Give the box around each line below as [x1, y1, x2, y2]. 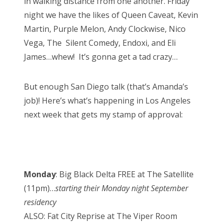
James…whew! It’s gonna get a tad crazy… [24, 51, 178, 63]
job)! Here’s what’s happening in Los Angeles [24, 95, 191, 107]
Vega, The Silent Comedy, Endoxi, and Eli [24, 37, 176, 49]
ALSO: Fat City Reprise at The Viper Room [24, 211, 177, 222]
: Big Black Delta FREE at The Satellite [56, 169, 194, 180]
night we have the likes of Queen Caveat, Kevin [24, 9, 198, 21]
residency [24, 197, 56, 208]
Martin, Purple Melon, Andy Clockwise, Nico [24, 23, 186, 35]
